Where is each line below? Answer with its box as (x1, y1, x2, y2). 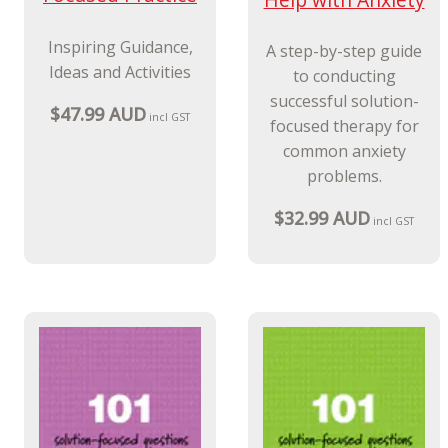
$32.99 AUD (273, 206, 370, 231)
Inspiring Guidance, (47, 35, 193, 58)
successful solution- (269, 90, 419, 113)
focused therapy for (269, 115, 419, 138)
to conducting (292, 65, 396, 88)
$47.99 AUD (49, 101, 146, 126)
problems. (306, 165, 382, 188)
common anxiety (282, 140, 406, 163)
